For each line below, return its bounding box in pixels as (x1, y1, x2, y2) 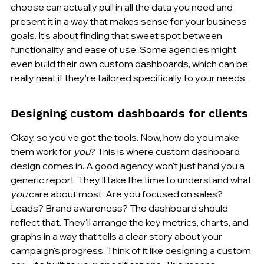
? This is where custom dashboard (90, 145, 242, 157)
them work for (11, 145, 74, 157)
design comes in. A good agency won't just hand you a (11, 159, 246, 171)
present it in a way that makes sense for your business (11, 15, 249, 27)
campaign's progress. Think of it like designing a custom (11, 244, 253, 256)
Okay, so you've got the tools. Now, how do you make (11, 131, 241, 143)
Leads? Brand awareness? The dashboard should (11, 202, 230, 214)
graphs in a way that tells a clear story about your (11, 230, 224, 242)
